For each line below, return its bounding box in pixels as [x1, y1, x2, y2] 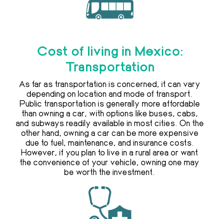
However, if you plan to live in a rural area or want [21, 147, 198, 158]
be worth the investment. [64, 166, 155, 177]
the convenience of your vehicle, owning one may [20, 156, 199, 168]
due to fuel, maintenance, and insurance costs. [25, 137, 194, 148]
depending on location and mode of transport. [26, 88, 193, 99]
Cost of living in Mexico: [36, 43, 183, 59]
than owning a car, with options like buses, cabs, [21, 108, 198, 119]
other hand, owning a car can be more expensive [21, 127, 198, 138]
